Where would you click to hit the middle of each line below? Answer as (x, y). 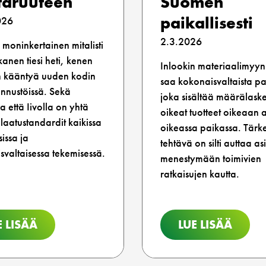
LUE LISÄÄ (205, 225)
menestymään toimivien (211, 159)
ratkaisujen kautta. (200, 174)
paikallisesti (207, 23)
